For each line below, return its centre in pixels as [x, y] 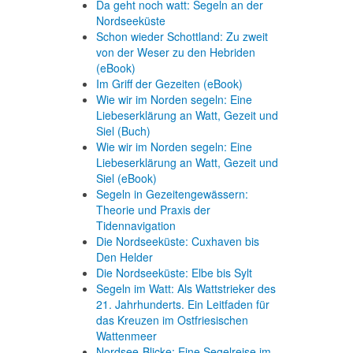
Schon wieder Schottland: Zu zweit [182, 36]
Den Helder [124, 257]
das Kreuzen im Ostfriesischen [172, 320]
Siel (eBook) [126, 178]
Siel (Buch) [123, 131]
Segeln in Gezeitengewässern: [172, 194]
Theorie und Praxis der [153, 210]
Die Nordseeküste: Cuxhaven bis [178, 241]
